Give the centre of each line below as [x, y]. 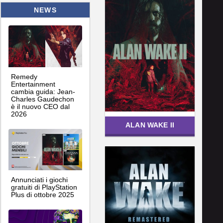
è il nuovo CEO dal [40, 106]
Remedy [24, 76]
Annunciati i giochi [39, 179]
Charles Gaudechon [43, 99]
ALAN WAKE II [150, 125]
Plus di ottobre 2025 [43, 194]
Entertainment [33, 84]
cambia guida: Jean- [43, 91]
